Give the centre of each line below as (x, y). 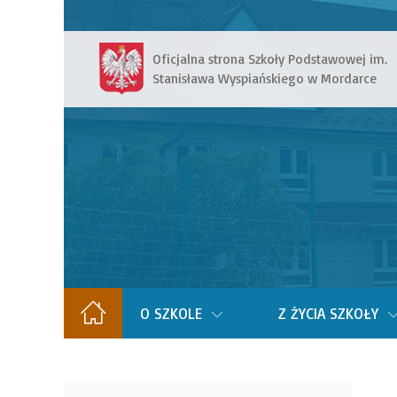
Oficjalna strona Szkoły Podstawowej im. (270, 59)
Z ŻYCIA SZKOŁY (328, 313)
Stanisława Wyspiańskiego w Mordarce (265, 78)
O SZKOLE (171, 313)
